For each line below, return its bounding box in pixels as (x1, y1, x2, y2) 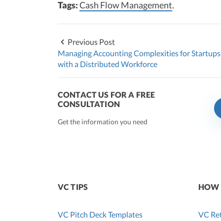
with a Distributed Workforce (58, 59, 157, 69)
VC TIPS (58, 182, 88, 192)
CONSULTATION (58, 99, 120, 109)
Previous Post (68, 37, 115, 47)
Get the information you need (58, 117, 147, 126)
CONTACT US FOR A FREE (58, 90, 155, 100)
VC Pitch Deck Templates (58, 210, 143, 220)
